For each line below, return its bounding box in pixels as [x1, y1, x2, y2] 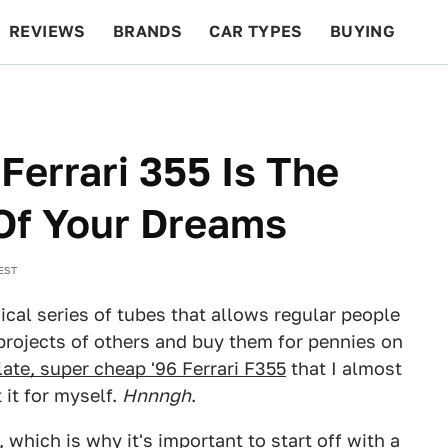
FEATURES [331, 86, 420, 105]
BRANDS [112, 22, 183, 41]
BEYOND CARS [20, 86, 140, 105]
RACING [166, 86, 232, 105]
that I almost [286, 358, 402, 379]
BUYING [329, 22, 396, 41]
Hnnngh [122, 385, 191, 406]
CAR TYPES [209, 22, 303, 41]
